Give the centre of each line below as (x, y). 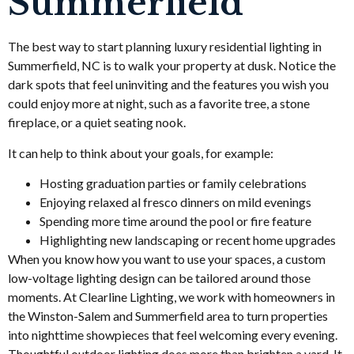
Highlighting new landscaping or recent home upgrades (190, 240)
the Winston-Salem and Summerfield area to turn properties (168, 316)
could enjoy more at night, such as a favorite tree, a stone (159, 104)
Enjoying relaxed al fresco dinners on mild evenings (178, 202)
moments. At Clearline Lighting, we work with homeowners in (171, 297)
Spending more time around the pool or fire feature (178, 221)
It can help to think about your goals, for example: (141, 153)
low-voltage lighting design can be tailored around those (159, 278)
